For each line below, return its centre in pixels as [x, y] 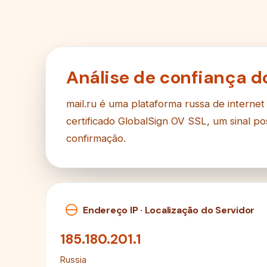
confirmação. [96, 139]
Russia [73, 260]
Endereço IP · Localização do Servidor [169, 210]
